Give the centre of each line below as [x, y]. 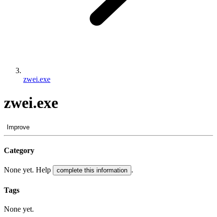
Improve [18, 127]
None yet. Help [28, 170]
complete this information [92, 170]
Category [19, 151]
